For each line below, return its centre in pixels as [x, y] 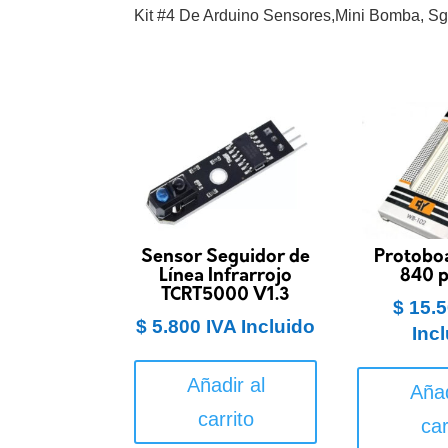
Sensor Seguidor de [226, 257]
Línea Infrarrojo [226, 276]
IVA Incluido [261, 326]
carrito [225, 418]
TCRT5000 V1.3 [226, 295]
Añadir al [225, 384]
